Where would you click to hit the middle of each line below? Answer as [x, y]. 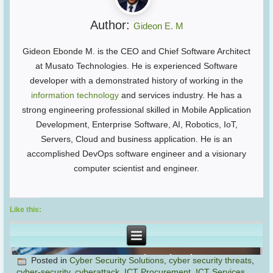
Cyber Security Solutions [117, 261]
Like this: [26, 210]
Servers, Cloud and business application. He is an [136, 139]
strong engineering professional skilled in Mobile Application [136, 110]
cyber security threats [211, 261]
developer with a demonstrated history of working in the [136, 81]
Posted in [49, 261]
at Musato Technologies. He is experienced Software [136, 66]
